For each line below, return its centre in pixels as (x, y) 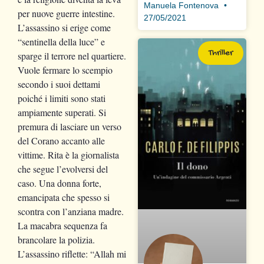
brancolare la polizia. (56, 239)
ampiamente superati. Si (62, 112)
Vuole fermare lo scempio (65, 70)
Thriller (221, 53)
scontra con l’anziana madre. (71, 211)
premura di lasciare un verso (70, 126)
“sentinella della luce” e (61, 41)
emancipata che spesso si (64, 197)
